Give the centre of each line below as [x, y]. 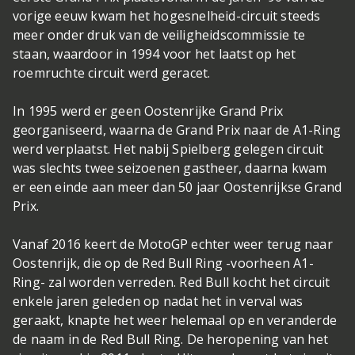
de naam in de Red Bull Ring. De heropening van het [171, 339]
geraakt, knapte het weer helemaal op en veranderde [175, 320]
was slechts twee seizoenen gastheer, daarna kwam [170, 168]
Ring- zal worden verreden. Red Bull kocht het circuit [172, 282]
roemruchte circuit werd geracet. [112, 73]
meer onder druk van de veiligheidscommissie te [159, 34]
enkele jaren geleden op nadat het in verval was [158, 301]
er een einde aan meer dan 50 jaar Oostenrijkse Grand [177, 187]
